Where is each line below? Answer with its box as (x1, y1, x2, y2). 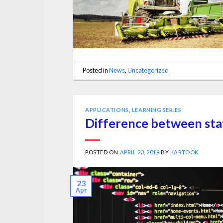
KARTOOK (170, 149, 199, 156)
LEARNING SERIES (131, 106, 182, 113)
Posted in (83, 66, 110, 75)
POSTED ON (85, 149, 120, 156)
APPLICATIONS (85, 106, 129, 113)
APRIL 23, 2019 (119, 149, 160, 156)
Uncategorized (127, 66, 169, 75)
